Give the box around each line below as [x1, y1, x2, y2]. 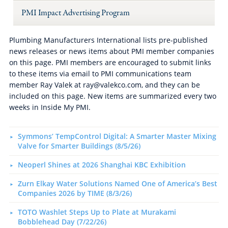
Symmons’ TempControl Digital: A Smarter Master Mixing [17, 131, 216, 141]
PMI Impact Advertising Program [21, 7, 130, 19]
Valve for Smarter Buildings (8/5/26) [17, 141, 140, 151]
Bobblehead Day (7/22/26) [17, 216, 106, 226]
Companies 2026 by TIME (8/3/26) [17, 188, 132, 198]
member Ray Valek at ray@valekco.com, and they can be [9, 79, 200, 90]
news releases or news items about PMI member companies [9, 46, 214, 56]
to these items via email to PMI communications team [9, 68, 191, 78]
